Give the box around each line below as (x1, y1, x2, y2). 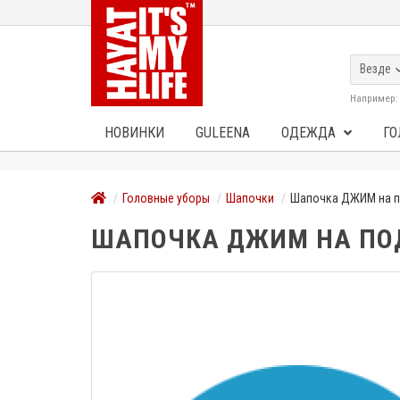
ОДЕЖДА (281, 124, 339, 141)
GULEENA (196, 124, 250, 141)
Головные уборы (122, 191, 210, 205)
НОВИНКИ (104, 124, 164, 141)
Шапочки (226, 191, 274, 205)
